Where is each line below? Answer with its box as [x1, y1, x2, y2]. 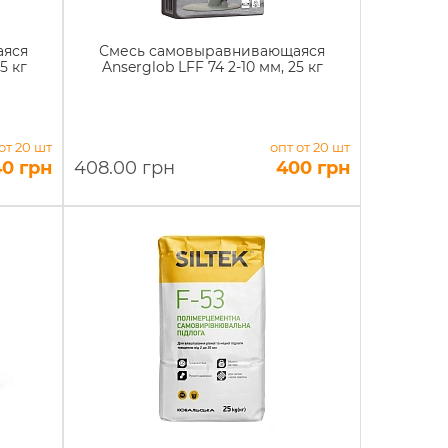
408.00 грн [74, 157, 176, 179]
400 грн [275, 157, 350, 179]
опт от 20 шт [269, 139, 350, 155]
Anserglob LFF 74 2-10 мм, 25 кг [101, 58, 323, 76]
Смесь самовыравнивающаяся [99, 42, 326, 60]
